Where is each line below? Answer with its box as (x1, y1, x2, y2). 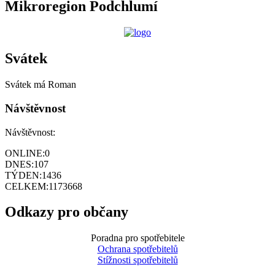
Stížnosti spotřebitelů (97, 255, 178, 266)
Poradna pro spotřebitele (90, 233, 185, 244)
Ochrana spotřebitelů (97, 244, 178, 255)
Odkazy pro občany (5, 204, 128, 220)
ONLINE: (5, 147, 45, 158)
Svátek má (5, 79, 48, 90)
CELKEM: (5, 180, 48, 192)
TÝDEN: (5, 169, 42, 180)
